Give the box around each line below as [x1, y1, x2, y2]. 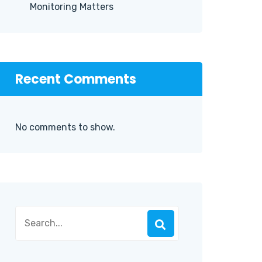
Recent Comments [15, 70, 136, 88]
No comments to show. [15, 122, 115, 133]
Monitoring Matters [30, 1, 113, 12]
